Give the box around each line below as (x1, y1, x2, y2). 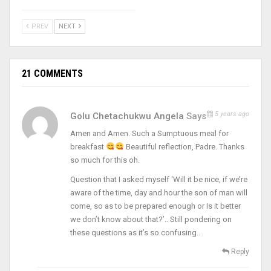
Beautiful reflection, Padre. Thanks (123, 142, 244, 151)
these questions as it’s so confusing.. (70, 227, 200, 237)
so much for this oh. (70, 155, 140, 165)
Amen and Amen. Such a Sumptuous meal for (70, 128, 229, 138)
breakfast (70, 142, 106, 151)
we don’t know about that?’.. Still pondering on (70, 214, 232, 224)
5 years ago (213, 109, 249, 118)
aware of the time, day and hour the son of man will (70, 188, 247, 197)
